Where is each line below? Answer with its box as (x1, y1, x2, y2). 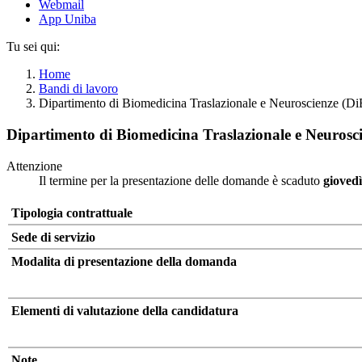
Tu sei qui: (6, 40, 60, 54)
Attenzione (6, 158, 62, 173)
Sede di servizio (11, 229, 95, 244)
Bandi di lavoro (39, 82, 118, 96)
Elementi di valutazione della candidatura (11, 303, 238, 318)
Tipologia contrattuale (11, 205, 133, 220)
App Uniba (39, 12, 96, 27)
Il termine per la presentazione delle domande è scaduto (39, 173, 320, 187)
